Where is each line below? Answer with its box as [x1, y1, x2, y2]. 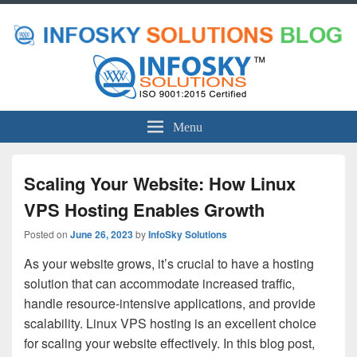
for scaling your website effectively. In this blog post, [24, 334, 315, 353]
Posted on [24, 227, 70, 241]
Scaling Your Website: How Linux [24, 171, 296, 197]
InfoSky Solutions [148, 227, 227, 242]
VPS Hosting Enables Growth [24, 197, 265, 223]
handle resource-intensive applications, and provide [24, 294, 316, 313]
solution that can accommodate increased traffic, [24, 274, 295, 293]
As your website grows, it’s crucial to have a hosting [24, 254, 314, 273]
